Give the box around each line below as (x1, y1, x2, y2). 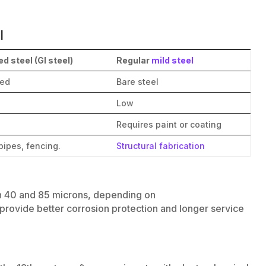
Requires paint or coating (116, 119, 222, 129)
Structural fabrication (116, 140, 205, 151)
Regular (116, 55, 150, 65)
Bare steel (116, 76, 159, 87)
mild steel (150, 55, 194, 65)
